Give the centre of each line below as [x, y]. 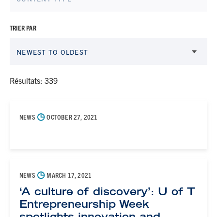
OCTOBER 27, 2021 [71, 117]
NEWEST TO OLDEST [52, 52]
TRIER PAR [23, 28]
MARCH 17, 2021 [69, 175]
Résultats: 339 [34, 80]
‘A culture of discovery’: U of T [107, 191]
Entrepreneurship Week [84, 204]
